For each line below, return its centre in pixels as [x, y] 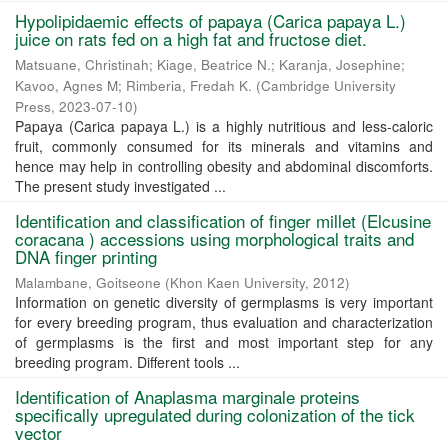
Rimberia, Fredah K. [189, 85]
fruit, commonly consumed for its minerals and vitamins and [224, 146]
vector [38, 432]
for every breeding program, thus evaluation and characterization [224, 322]
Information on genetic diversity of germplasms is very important [224, 302]
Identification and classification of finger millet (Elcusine [223, 220]
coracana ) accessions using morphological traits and [214, 238]
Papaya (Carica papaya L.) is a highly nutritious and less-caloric [224, 126]
